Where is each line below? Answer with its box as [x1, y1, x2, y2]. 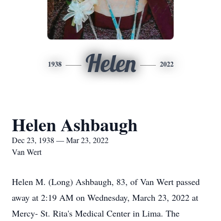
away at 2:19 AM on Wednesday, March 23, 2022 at [12, 191, 198, 203]
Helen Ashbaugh [12, 111, 138, 137]
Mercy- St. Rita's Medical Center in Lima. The [12, 207, 180, 219]
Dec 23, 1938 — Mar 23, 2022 [12, 135, 109, 145]
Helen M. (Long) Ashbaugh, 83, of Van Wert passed [12, 176, 200, 187]
